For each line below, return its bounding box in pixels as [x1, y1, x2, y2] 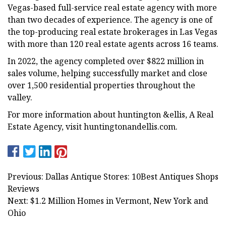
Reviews [8, 183, 39, 194]
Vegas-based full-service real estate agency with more [8, 2, 217, 13]
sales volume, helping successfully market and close [8, 67, 207, 79]
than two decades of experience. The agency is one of [8, 14, 212, 25]
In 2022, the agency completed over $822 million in [8, 55, 204, 67]
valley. [8, 91, 32, 103]
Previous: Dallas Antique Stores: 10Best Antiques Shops [8, 171, 218, 182]
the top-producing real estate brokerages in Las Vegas [8, 26, 217, 37]
